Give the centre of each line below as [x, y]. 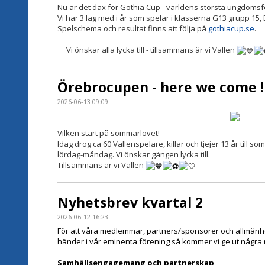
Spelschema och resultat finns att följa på [133, 29]
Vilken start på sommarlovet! [109, 133]
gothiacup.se [231, 29]
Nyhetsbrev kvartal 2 [130, 202]
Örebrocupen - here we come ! [161, 87]
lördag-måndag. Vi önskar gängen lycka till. [134, 155]
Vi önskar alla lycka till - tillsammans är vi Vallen [151, 50]
